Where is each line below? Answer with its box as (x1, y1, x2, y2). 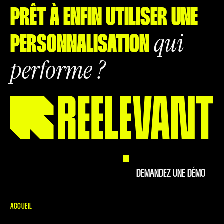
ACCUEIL (10, 203, 32, 211)
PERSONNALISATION (10, 34, 149, 57)
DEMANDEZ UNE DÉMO (136, 168, 206, 180)
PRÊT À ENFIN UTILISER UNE (10, 7, 198, 30)
